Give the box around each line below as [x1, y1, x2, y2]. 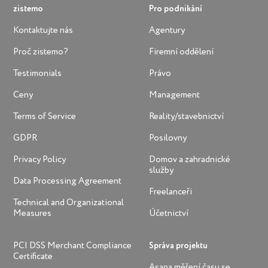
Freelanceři [148, 187, 192, 196]
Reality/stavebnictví [148, 111, 224, 121]
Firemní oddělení [148, 47, 214, 56]
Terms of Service [13, 111, 77, 121]
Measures [13, 208, 52, 218]
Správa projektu [148, 241, 208, 250]
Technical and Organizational [13, 197, 124, 207]
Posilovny [148, 133, 187, 142]
